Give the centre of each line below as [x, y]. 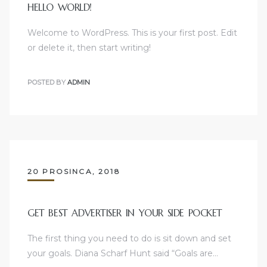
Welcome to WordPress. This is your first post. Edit [132, 33]
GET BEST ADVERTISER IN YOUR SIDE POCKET [125, 212]
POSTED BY [47, 83]
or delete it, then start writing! [89, 48]
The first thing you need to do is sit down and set [129, 238]
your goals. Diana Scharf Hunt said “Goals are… [123, 253]
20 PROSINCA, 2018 [74, 171]
